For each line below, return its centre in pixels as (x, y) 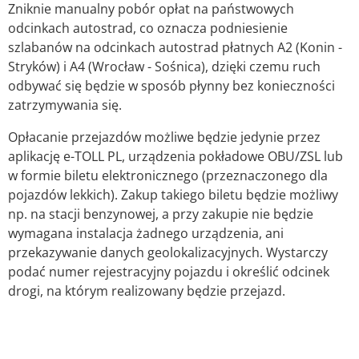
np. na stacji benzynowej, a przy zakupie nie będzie (161, 214)
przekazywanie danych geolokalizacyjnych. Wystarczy (168, 252)
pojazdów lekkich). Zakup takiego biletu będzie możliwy (173, 194)
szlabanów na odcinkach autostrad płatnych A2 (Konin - (175, 47)
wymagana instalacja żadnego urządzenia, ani (146, 233)
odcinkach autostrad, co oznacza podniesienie (148, 28)
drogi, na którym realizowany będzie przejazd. (147, 290)
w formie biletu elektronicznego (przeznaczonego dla (168, 175)
